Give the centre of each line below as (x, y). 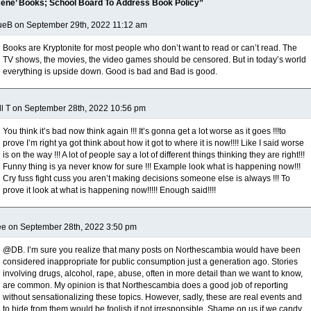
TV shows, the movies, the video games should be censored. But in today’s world (154, 60)
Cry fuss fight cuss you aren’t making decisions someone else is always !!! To (146, 178)
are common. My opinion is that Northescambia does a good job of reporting (145, 285)
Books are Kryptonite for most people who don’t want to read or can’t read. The (150, 48)
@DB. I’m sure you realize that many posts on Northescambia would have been (152, 250)
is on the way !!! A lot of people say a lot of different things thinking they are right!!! (154, 155)
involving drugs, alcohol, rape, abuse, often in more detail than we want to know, (153, 274)
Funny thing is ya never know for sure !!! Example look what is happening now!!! (152, 167)
